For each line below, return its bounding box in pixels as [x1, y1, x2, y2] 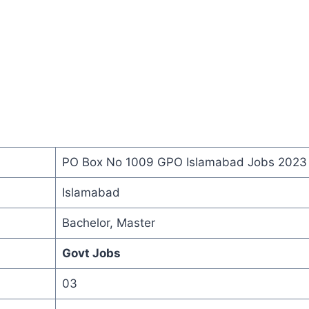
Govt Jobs [61, 246, 121, 260]
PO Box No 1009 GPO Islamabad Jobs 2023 [61, 154, 307, 169]
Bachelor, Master [61, 215, 155, 230]
